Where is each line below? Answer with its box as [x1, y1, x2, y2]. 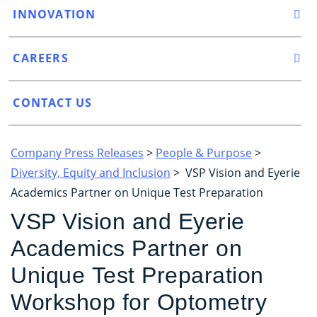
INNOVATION [13, 6, 96, 22]
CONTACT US [13, 94, 93, 110]
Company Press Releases [11, 144, 144, 161]
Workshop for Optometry [11, 289, 267, 315]
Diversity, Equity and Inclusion [11, 164, 171, 180]
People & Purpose [156, 144, 252, 161]
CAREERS [13, 50, 69, 67]
